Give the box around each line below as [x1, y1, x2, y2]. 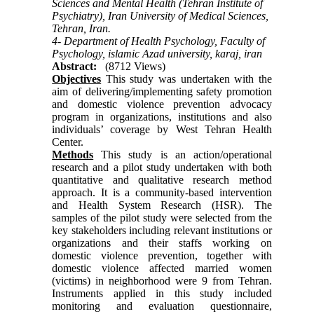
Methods [52, 148, 94, 161]
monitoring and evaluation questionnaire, [52, 299, 272, 312]
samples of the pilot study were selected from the [52, 211, 272, 224]
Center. [52, 135, 84, 148]
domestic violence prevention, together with [52, 249, 272, 261]
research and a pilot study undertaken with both [52, 161, 272, 173]
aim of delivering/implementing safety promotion [52, 85, 272, 97]
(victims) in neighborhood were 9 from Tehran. [52, 274, 272, 287]
